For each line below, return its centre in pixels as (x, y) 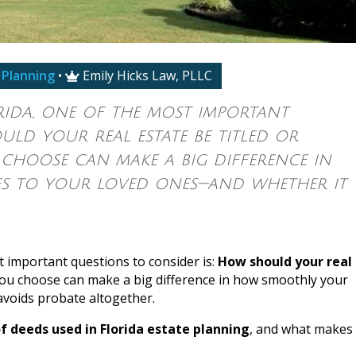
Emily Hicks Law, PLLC (147, 75)
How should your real (285, 261)
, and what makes (301, 329)
